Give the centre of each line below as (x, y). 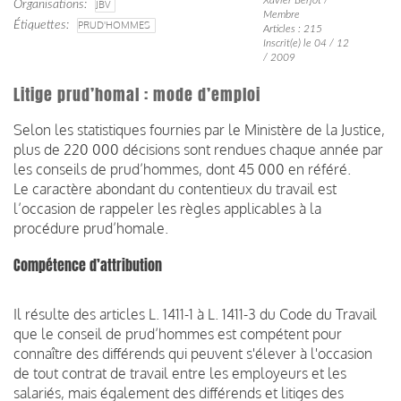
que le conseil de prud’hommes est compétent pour (178, 333)
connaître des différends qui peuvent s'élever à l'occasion (193, 353)
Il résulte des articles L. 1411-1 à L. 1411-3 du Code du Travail (195, 314)
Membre (281, 14)
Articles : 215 (292, 28)
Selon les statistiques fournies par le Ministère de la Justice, (199, 129)
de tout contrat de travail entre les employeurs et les (180, 373)
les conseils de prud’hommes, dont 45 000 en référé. (182, 169)
